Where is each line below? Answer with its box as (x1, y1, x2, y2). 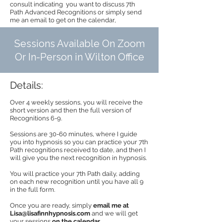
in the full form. (10, 186, 55, 193)
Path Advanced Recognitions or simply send (10, 8, 142, 16)
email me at (92, 202, 129, 209)
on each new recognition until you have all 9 (10, 178, 144, 185)
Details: (10, 79, 43, 91)
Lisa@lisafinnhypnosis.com (10, 210, 90, 217)
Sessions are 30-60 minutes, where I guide (10, 130, 137, 138)
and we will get (90, 210, 138, 217)
